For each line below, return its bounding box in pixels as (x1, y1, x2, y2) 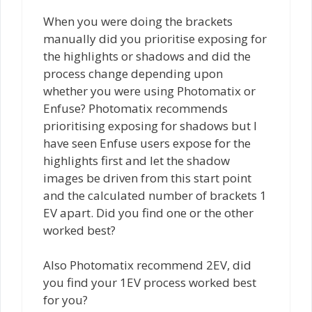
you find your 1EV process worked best (43, 274, 256, 291)
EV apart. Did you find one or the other (43, 204, 253, 221)
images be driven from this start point (43, 169, 251, 186)
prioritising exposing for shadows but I (43, 117, 257, 134)
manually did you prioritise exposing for (43, 30, 267, 47)
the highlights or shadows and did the (43, 47, 251, 64)
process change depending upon (43, 65, 223, 81)
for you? (43, 292, 88, 309)
